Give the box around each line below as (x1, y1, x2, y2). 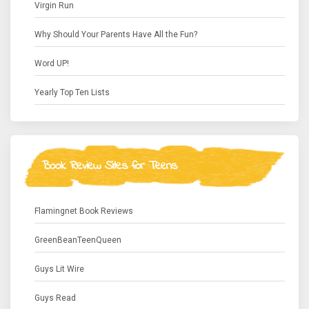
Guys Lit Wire (34, 264, 84, 274)
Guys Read (34, 293, 76, 303)
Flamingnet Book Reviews (34, 206, 133, 216)
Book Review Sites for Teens (41, 157, 177, 175)
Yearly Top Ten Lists (34, 88, 110, 97)
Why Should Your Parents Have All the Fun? (34, 30, 197, 39)
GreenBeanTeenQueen (34, 235, 121, 245)
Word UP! (34, 59, 69, 68)
